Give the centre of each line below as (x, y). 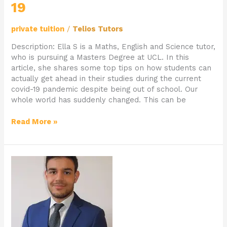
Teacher (26, 182)
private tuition (38, 29)
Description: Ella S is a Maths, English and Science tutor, (113, 47)
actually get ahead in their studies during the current (106, 79)
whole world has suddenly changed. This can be (99, 100)
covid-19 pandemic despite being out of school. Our (105, 89)
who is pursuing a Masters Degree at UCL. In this (100, 58)
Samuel (25, 192)
